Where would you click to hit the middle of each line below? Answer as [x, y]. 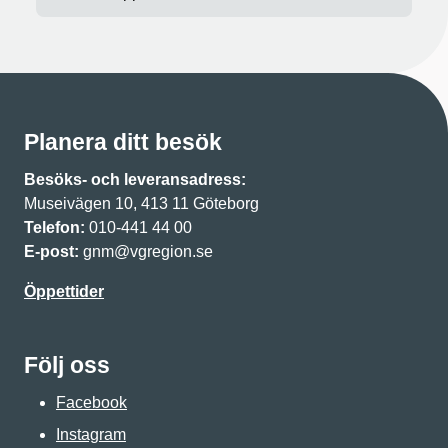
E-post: [51, 251]
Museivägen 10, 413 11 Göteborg [141, 203]
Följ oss [67, 364]
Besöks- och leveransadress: [137, 179]
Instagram [91, 434]
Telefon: [54, 227]
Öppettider [64, 291]
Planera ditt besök [123, 141]
